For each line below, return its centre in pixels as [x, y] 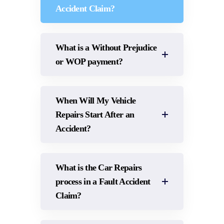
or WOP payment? [89, 61]
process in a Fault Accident [103, 181]
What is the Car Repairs [99, 167]
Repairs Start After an [95, 114]
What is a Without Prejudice [106, 47]
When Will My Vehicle [96, 100]
